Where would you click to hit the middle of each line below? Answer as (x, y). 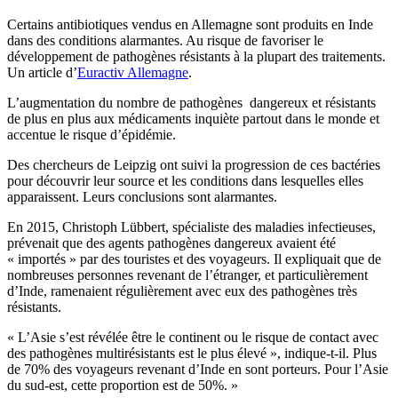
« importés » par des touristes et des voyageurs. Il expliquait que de (194, 259)
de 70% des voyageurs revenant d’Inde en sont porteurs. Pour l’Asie (198, 370)
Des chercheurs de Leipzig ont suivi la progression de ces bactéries (194, 165)
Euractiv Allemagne (133, 73)
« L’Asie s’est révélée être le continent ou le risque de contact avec (193, 338)
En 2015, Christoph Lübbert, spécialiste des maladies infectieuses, (191, 227)
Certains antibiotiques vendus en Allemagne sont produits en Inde (190, 25)
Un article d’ (42, 73)
